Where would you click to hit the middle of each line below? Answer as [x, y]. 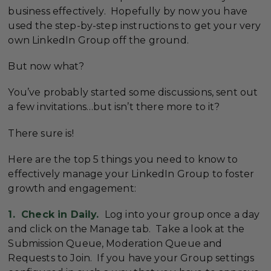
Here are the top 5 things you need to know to [123, 159]
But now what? [46, 67]
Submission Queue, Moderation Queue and [115, 243]
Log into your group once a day [181, 214]
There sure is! [41, 133]
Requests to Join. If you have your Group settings [131, 258]
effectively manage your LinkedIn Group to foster [131, 174]
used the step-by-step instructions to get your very [135, 26]
